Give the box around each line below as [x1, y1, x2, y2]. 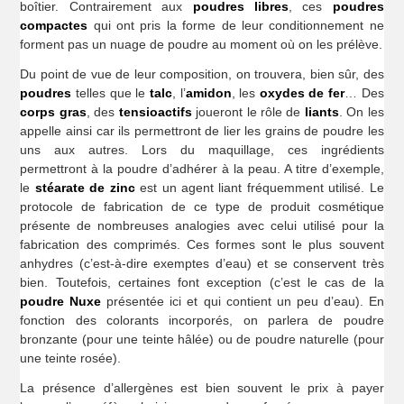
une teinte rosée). [20, 351, 122, 366]
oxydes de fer [259, 86, 345, 101]
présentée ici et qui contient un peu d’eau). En [101, 294, 384, 309]
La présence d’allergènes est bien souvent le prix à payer [20, 381, 384, 396]
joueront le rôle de [191, 105, 305, 120]
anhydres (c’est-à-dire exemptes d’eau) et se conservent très [20, 256, 384, 271]
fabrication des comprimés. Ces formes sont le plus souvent [20, 237, 384, 252]
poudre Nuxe [20, 294, 102, 309]
